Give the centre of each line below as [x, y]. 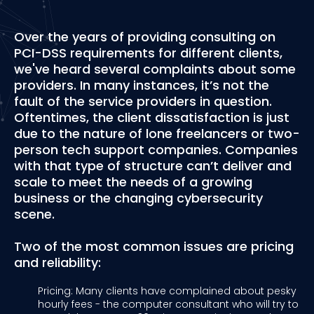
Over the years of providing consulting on [145, 36]
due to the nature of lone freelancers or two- [157, 133]
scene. [34, 214]
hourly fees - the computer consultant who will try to [168, 304]
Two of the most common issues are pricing [154, 246]
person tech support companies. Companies [156, 149]
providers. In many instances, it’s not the [142, 85]
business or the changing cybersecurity [138, 198]
